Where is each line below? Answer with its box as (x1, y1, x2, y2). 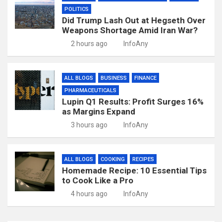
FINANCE (134, 75, 157, 81)
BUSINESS (101, 75, 127, 81)
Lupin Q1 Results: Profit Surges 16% (62, 97, 204, 107)
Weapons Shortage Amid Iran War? (62, 25, 198, 35)
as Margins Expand (62, 107, 135, 116)
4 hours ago (70, 190, 108, 198)
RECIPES (132, 156, 154, 163)
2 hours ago (70, 40, 108, 48)
